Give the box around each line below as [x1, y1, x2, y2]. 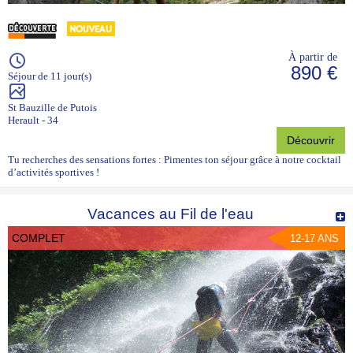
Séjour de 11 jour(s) [8, 69, 91, 82]
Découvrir [287, 133, 335, 147]
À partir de [288, 50, 337, 63]
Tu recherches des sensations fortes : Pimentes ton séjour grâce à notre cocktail [8, 153, 341, 165]
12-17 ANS [290, 232, 339, 244]
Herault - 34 [8, 113, 58, 126]
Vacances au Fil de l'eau [87, 205, 254, 222]
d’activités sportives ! [8, 165, 99, 178]
